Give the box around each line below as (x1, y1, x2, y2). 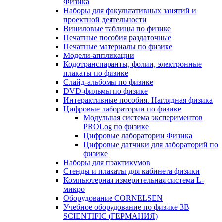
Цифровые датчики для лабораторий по (83, 140, 218, 149)
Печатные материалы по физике (63, 42, 172, 51)
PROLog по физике (83, 122, 149, 131)
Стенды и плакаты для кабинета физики (63, 167, 200, 176)
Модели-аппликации (63, 51, 134, 60)
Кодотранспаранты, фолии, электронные (63, 60, 202, 69)
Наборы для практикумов (63, 158, 150, 167)
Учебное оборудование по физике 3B (63, 203, 189, 212)
